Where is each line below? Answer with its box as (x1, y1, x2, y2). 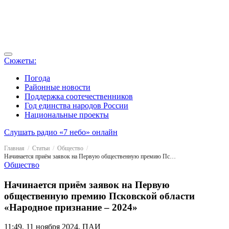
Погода (25, 74, 50, 82)
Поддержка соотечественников (25, 92, 133, 101)
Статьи (32, 145, 50, 152)
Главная (4, 145, 25, 152)
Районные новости (25, 83, 90, 91)
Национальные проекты (25, 110, 109, 119)
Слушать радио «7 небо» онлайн (4, 128, 118, 136)
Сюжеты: (4, 56, 36, 65)
